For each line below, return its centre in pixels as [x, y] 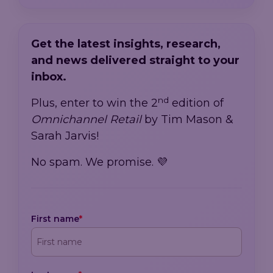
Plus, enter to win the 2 [94, 103]
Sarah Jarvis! [65, 136]
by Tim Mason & [187, 120]
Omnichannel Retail [86, 120]
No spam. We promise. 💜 [99, 162]
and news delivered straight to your [135, 61]
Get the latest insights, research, [126, 44]
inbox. [49, 77]
